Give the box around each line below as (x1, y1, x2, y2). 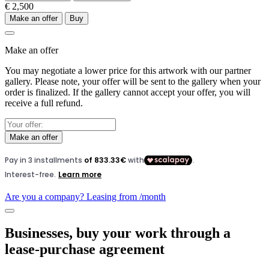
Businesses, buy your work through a (5, 225, 231, 241)
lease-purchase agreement (5, 241, 165, 258)
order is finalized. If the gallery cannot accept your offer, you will (5, 87, 250, 98)
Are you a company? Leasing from (5, 192, 139, 202)
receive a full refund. (5, 98, 83, 109)
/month (139, 192, 166, 202)
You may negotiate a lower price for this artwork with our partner (5, 65, 251, 76)
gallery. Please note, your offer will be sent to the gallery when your (5, 76, 261, 87)
